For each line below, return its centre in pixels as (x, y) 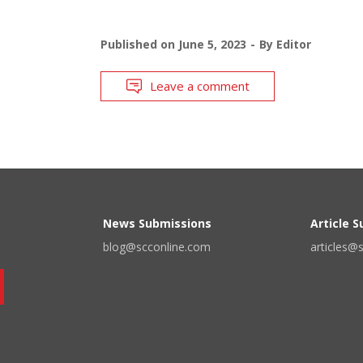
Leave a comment (199, 85)
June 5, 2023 (212, 44)
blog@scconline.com (157, 246)
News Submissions (157, 223)
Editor (293, 44)
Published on (139, 44)
